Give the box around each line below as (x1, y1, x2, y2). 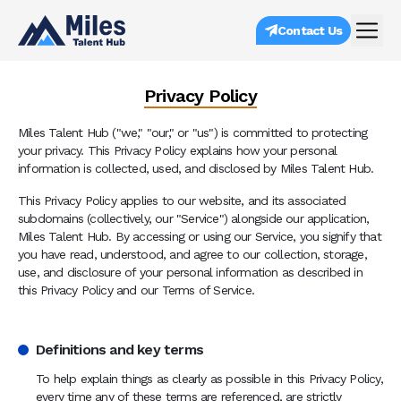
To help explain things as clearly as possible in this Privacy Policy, (36, 371, 383, 386)
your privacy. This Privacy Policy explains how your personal (18, 143, 337, 158)
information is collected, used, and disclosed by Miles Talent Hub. (18, 161, 374, 175)
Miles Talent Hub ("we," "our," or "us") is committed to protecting (18, 125, 368, 140)
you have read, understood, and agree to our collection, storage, (18, 247, 367, 261)
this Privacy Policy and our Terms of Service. (18, 283, 254, 297)
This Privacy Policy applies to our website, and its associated (18, 193, 346, 208)
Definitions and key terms (36, 341, 203, 358)
